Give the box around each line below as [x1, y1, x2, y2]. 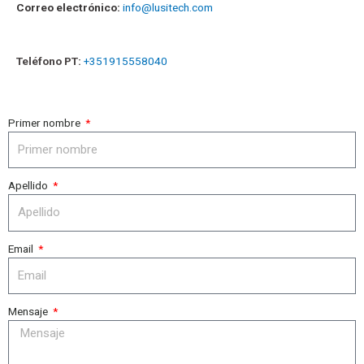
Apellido [8, 179, 50, 193]
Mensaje [8, 305, 50, 318]
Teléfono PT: [16, 54, 81, 67]
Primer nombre [8, 115, 83, 129]
